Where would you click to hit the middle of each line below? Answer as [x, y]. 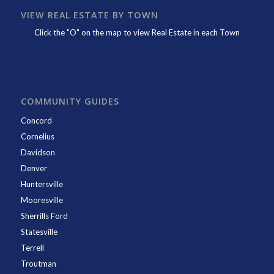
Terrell [32, 248]
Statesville [39, 232]
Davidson [38, 153]
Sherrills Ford [44, 216]
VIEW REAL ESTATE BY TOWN [89, 15]
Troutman [38, 264]
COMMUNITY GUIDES [70, 102]
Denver [34, 168]
